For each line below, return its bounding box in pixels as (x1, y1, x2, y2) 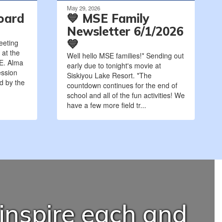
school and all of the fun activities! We (66, 90, 185, 101)
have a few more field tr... (66, 100, 146, 111)
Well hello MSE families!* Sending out (66, 51, 184, 61)
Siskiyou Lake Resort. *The (66, 70, 152, 81)
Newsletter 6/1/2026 (66, 24, 183, 39)
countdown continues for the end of (66, 80, 177, 91)
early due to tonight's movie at (66, 60, 161, 71)
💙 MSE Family (66, 11, 149, 26)
